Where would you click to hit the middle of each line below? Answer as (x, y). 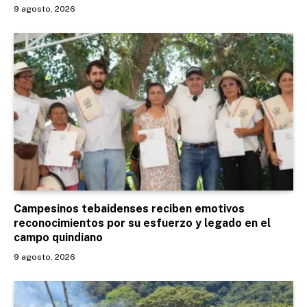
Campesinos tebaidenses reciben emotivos (129, 208)
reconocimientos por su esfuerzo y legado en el (142, 223)
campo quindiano (58, 237)
